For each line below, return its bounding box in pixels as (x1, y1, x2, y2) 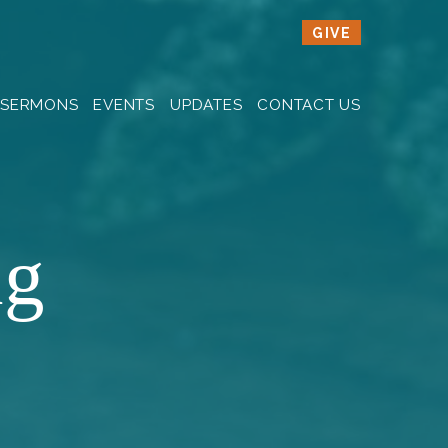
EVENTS (93, 96, 155, 114)
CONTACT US (257, 96, 361, 114)
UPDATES (169, 96, 243, 114)
